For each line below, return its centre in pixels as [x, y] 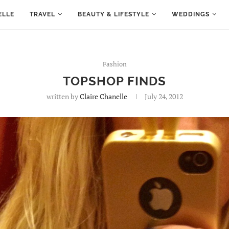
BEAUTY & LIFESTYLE [113, 14]
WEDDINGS [191, 14]
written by [63, 96]
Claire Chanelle [103, 96]
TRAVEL [42, 14]
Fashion [114, 64]
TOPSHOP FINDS [114, 81]
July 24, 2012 [164, 96]
